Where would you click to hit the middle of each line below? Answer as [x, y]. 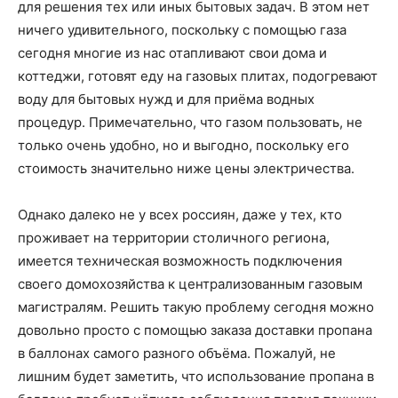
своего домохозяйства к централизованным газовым [190, 284]
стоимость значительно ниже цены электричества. [186, 168]
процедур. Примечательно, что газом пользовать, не [190, 122]
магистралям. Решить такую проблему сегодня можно [196, 307]
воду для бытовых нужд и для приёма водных [166, 99]
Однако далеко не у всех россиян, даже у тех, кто [180, 215]
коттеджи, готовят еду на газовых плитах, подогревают [198, 76]
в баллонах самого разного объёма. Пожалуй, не [177, 353]
